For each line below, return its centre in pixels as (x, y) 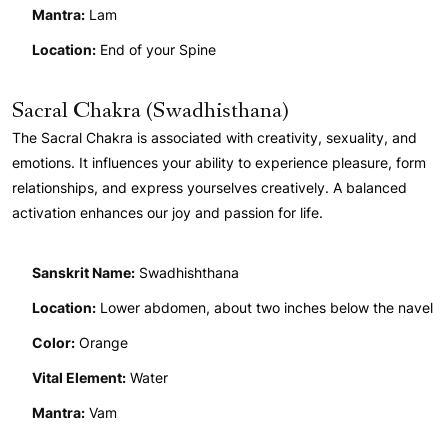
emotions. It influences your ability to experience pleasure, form (219, 163)
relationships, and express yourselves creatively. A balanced (209, 188)
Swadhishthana (187, 273)
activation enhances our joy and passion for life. (167, 213)
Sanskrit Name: (83, 273)
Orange (101, 343)
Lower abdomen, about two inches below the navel (264, 308)
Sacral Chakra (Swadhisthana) (150, 111)
